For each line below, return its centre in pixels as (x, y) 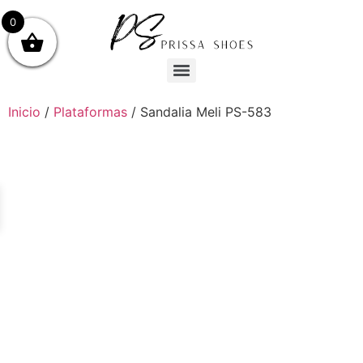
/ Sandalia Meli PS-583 (199, 112)
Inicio (24, 112)
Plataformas (90, 112)
